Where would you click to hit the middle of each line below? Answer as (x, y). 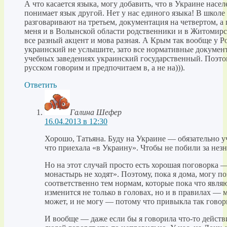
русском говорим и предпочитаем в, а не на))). (105, 68)
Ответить (41, 85)
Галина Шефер (96, 112)
